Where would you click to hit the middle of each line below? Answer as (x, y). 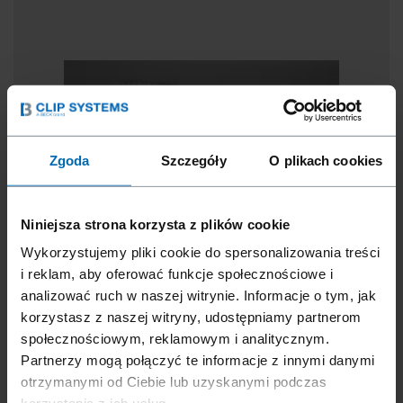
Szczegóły (193, 160)
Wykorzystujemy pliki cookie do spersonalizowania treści (201, 252)
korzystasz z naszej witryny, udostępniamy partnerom (191, 317)
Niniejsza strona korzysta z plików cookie (156, 224)
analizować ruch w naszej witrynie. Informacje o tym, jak (198, 295)
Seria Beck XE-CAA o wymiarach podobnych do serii (200, 363)
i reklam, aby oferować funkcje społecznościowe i (177, 273)
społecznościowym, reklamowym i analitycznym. (175, 338)
